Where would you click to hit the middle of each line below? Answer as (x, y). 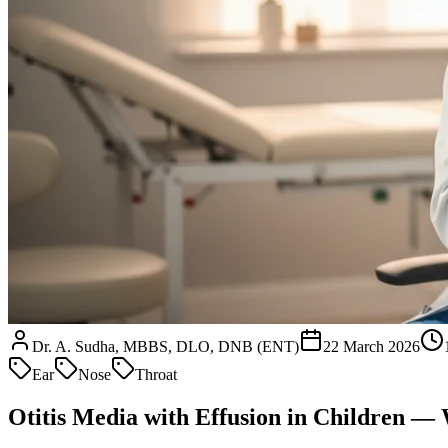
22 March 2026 (371, 346)
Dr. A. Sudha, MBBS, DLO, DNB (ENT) (165, 346)
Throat (156, 374)
